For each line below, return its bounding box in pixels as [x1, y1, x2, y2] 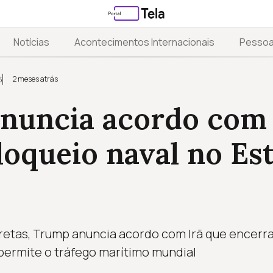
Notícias [13, 35, 50, 49]
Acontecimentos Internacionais [74, 35, 214, 49]
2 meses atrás [12, 74, 58, 85]
